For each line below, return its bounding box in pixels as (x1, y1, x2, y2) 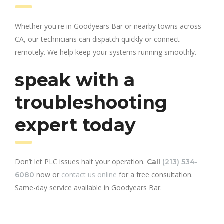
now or (34, 169, 61, 179)
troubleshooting (15, 91, 167, 113)
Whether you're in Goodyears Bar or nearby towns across (15, 21, 201, 31)
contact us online (61, 169, 117, 179)
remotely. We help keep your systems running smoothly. (15, 47, 196, 57)
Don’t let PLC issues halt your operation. (15, 156, 147, 166)
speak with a (15, 68, 135, 91)
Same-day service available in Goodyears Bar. (15, 182, 162, 192)
